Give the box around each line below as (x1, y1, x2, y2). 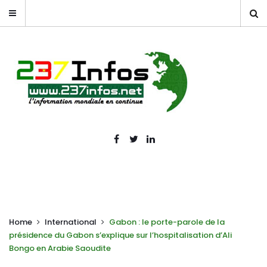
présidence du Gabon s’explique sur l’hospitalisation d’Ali (9, 229, 232, 241)
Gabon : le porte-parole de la (109, 216, 225, 228)
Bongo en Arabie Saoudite (9, 243, 111, 254)
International (45, 216, 97, 228)
